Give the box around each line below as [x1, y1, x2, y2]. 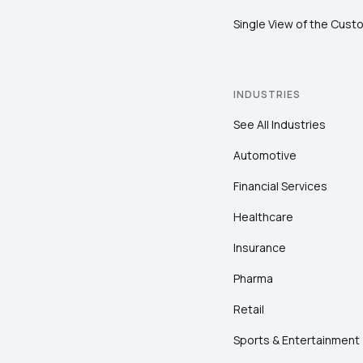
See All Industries [233, 117, 326, 133]
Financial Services [233, 178, 327, 194]
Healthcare [233, 209, 293, 225]
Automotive [233, 147, 297, 164]
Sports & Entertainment [233, 332, 360, 348]
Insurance [233, 240, 286, 256]
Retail [233, 301, 264, 318]
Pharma [233, 271, 273, 287]
